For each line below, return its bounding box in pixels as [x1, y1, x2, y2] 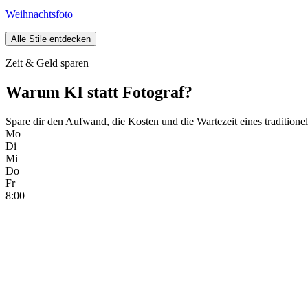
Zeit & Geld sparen [5, 57, 89, 69]
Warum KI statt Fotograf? [5, 83, 192, 102]
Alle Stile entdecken [11, 34, 91, 45]
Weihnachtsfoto [5, 8, 73, 21]
